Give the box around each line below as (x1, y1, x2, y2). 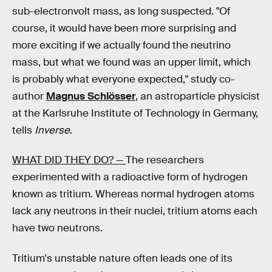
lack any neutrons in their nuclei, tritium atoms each (12, 205, 257, 218)
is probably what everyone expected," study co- (12, 72, 235, 86)
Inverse (35, 123, 70, 137)
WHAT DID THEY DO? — (12, 154, 126, 167)
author (12, 89, 46, 103)
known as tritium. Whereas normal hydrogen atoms (12, 188, 254, 201)
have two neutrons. (12, 222, 103, 235)
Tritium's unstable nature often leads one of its (12, 252, 233, 265)
